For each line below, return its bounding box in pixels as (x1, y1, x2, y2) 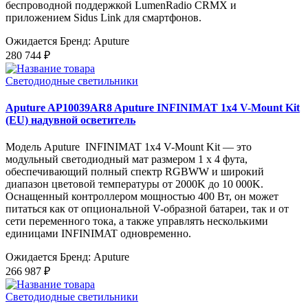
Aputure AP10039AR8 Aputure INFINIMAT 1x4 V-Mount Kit (5, 101, 300, 113)
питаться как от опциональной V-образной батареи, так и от (5, 203, 289, 215)
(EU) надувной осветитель (5, 113, 135, 126)
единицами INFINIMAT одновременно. (5, 228, 191, 240)
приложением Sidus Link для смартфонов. (5, 11, 201, 23)
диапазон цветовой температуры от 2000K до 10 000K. (5, 178, 263, 190)
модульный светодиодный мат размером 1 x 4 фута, (5, 153, 247, 166)
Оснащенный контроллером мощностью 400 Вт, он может (5, 190, 278, 203)
